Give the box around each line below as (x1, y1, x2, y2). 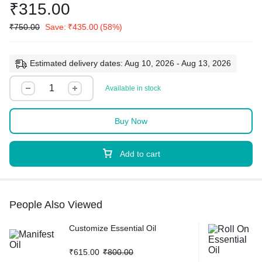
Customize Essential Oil (69, 223, 156, 233)
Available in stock (105, 84, 161, 93)
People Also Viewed (9, 199, 102, 211)
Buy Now (115, 116, 147, 126)
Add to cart (120, 149, 160, 159)
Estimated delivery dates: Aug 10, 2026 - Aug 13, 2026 (30, 58, 231, 68)
